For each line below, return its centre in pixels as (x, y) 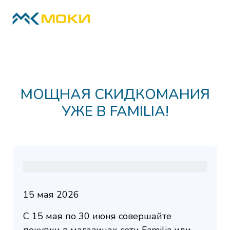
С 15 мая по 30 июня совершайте (97, 216)
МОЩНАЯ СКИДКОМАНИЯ (115, 94)
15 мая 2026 (51, 195)
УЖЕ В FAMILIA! (115, 111)
